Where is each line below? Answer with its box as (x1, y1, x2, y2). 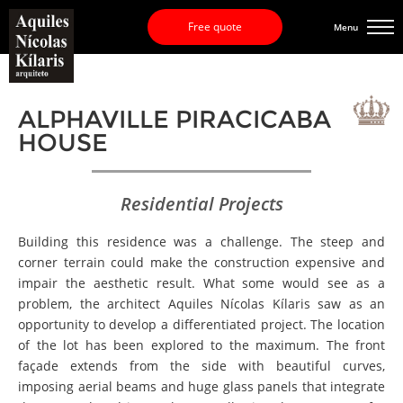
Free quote (188, 19, 242, 34)
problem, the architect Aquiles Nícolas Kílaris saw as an (18, 295, 385, 312)
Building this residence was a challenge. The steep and (18, 233, 385, 250)
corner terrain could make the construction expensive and (18, 254, 385, 271)
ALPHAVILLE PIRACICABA (18, 104, 331, 134)
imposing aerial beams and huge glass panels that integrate (18, 378, 385, 395)
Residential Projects (120, 192, 283, 216)
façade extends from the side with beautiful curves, (18, 357, 385, 374)
